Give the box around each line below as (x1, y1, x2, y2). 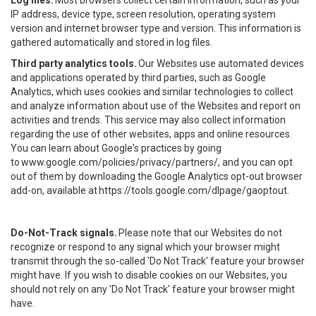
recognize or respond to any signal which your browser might (11, 241, 280, 253)
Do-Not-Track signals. (11, 227, 117, 238)
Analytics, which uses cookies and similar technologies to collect (11, 86, 293, 97)
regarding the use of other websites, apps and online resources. (11, 128, 292, 140)
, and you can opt (218, 157, 293, 168)
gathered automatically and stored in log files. (11, 37, 212, 48)
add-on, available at (11, 185, 99, 196)
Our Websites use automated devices (137, 58, 304, 69)
